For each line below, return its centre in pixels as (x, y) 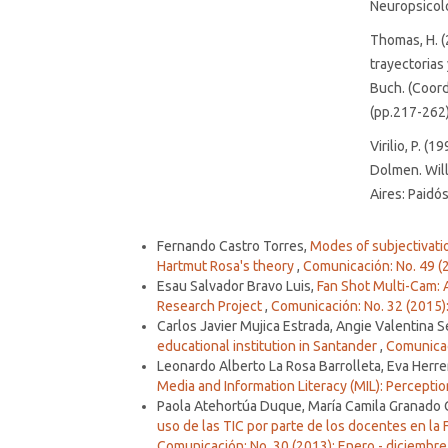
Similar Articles (160, 226)
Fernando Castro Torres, (233, 245)
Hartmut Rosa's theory (227, 265)
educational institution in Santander (268, 345)
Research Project (211, 305)
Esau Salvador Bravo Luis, (237, 285)
